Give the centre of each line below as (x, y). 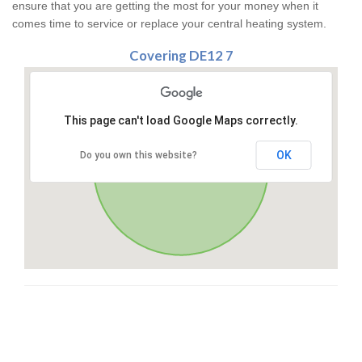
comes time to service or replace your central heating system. (169, 24)
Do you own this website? (139, 156)
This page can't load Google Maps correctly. (181, 121)
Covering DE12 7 (181, 56)
